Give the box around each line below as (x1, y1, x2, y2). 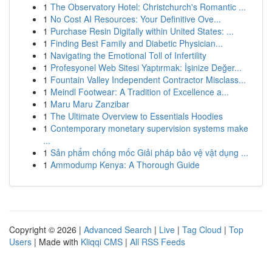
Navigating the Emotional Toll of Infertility (50, 49, 206, 61)
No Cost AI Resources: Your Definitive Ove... (50, 13, 221, 25)
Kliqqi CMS (81, 236, 123, 248)
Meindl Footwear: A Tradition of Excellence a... (50, 86, 229, 98)
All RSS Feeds (130, 236, 185, 248)
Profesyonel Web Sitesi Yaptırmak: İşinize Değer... (50, 61, 242, 73)
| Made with (32, 236, 81, 248)
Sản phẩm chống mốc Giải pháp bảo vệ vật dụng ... (50, 146, 248, 158)
